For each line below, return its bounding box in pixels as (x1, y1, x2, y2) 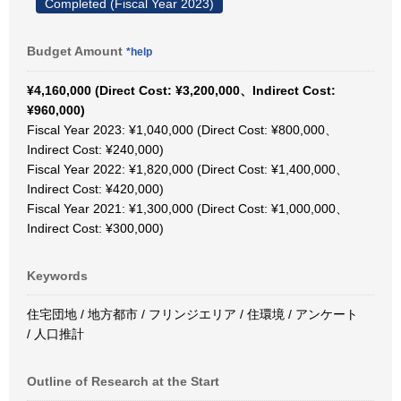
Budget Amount (27, 44, 126, 58)
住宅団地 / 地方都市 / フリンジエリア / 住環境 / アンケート (27, 307, 358, 321)
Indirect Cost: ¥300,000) (27, 221, 164, 235)
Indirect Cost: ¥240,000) (27, 142, 164, 157)
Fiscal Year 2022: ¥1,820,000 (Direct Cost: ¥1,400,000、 (27, 162, 348, 176)
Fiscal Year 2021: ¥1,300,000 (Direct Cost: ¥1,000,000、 (27, 201, 348, 216)
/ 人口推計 (27, 327, 84, 341)
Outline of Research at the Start (27, 374, 219, 388)
